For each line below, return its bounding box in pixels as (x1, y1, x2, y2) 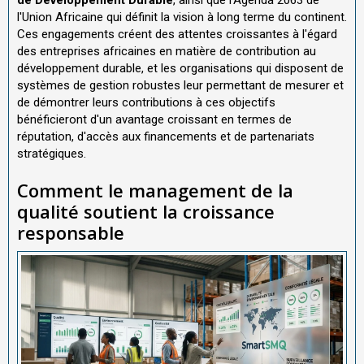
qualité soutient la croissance (17, 198, 275, 223)
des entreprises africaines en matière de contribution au (17, 43, 316, 58)
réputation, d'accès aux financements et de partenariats (17, 128, 314, 144)
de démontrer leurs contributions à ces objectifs (17, 94, 275, 110)
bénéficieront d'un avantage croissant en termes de (17, 111, 292, 127)
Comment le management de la (17, 177, 293, 202)
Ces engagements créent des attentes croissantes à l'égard (17, 26, 337, 41)
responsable (17, 219, 124, 245)
